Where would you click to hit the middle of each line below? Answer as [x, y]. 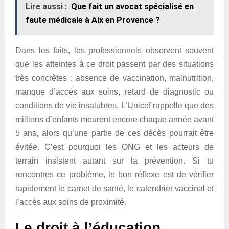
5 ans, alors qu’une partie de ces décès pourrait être [114, 133]
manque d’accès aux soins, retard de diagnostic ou [114, 92]
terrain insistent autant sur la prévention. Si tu [114, 161]
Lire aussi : [46, 6]
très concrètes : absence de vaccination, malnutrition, [114, 78]
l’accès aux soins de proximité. [71, 202]
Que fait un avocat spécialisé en [132, 6]
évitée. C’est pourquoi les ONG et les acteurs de [114, 147]
